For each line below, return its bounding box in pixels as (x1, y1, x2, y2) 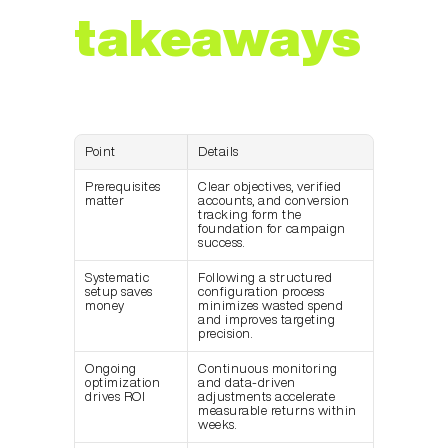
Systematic (85, 271, 149, 284)
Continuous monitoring (198, 362, 338, 375)
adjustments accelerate (198, 390, 335, 403)
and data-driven (198, 376, 296, 389)
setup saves (85, 285, 153, 298)
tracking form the (198, 208, 302, 221)
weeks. (198, 418, 236, 431)
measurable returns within (198, 404, 357, 417)
